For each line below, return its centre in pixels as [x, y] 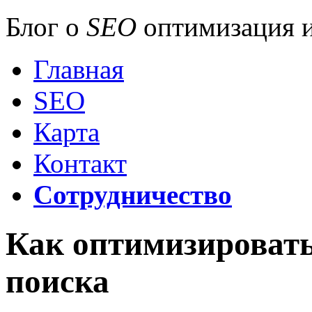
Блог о [46, 27]
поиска [57, 282]
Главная [79, 69]
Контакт [80, 163]
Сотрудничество [133, 195]
